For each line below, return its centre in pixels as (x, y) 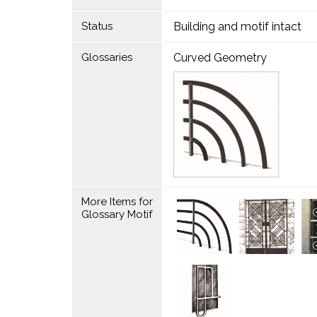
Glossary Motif (116, 214)
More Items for (117, 202)
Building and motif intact (237, 27)
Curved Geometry (220, 58)
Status (97, 26)
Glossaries (106, 57)
